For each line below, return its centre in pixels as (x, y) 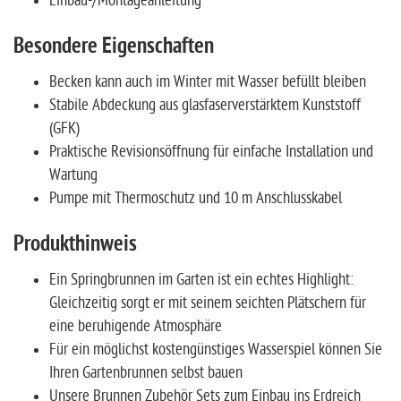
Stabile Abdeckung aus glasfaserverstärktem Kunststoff (205, 105)
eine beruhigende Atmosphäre (136, 326)
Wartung (73, 175)
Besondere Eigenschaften (114, 47)
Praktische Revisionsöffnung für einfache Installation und (211, 151)
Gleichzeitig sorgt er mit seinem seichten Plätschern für (208, 303)
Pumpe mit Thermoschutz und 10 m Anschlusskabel (196, 198)
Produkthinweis (75, 245)
